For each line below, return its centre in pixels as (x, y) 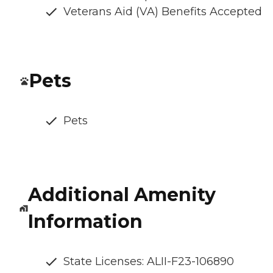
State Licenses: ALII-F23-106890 (149, 262)
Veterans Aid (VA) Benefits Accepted (163, 12)
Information (85, 222)
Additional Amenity (122, 195)
